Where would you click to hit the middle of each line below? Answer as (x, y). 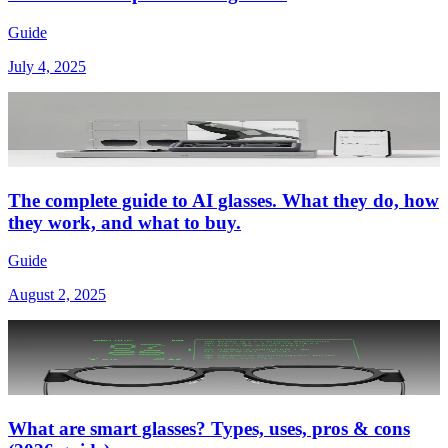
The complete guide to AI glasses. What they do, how (223, 200)
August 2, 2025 (57, 295)
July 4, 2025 (47, 66)
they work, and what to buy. (124, 222)
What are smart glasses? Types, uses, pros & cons (209, 429)
